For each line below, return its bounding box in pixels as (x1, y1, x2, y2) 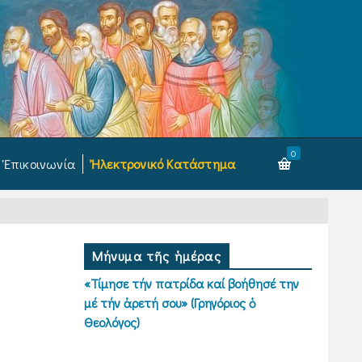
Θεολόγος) (83, 314, 140, 330)
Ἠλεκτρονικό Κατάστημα (91, 155, 236, 172)
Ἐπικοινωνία (3, 155, 76, 172)
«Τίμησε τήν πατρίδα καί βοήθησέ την (83, 275, 299, 292)
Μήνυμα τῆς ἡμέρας (91, 247, 221, 264)
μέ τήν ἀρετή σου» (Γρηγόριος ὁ (83, 294, 256, 311)
